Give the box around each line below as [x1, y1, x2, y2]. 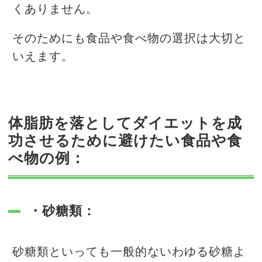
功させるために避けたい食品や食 [8, 134, 242, 149]
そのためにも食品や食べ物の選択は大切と [12, 33, 246, 45]
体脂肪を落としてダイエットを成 [8, 116, 242, 132]
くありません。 [12, 3, 98, 15]
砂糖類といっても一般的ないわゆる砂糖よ [12, 246, 246, 258]
